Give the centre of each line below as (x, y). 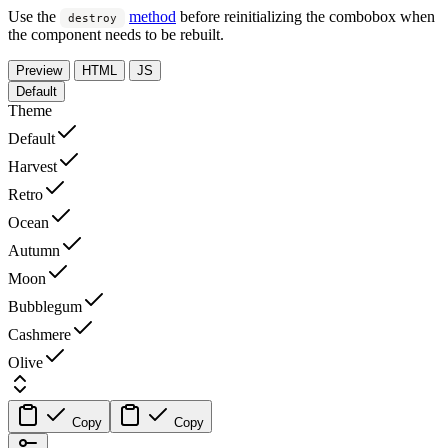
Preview (39, 71)
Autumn (34, 251)
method (152, 17)
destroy (92, 18)
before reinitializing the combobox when (305, 17)
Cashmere (39, 335)
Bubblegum (45, 307)
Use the (34, 17)
